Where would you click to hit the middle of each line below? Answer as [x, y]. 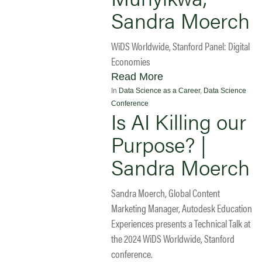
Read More [137, 76]
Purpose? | [159, 144]
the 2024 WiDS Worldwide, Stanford [173, 238]
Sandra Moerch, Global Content [166, 192]
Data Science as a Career [159, 90]
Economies [131, 61]
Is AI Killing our [179, 121]
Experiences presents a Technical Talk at [181, 223]
